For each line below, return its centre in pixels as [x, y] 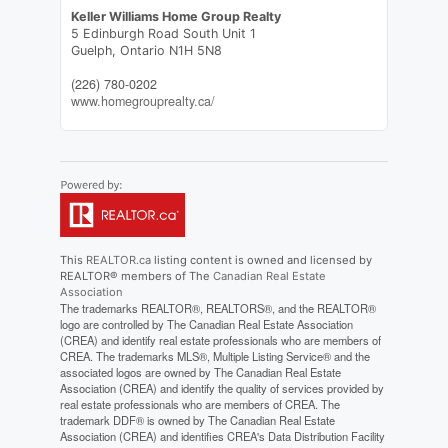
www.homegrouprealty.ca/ [142, 101]
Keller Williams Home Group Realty [175, 17]
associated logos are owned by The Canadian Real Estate [200, 372]
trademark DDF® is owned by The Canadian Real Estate [197, 420]
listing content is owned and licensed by [261, 260]
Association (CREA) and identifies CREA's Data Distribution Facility [222, 436]
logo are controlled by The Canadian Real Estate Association [206, 324]
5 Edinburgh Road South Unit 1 [163, 34]
